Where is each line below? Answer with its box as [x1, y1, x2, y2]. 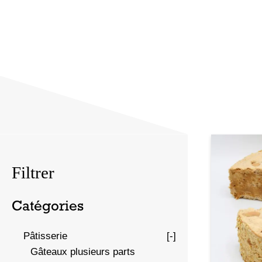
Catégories [12, 199, 84, 214]
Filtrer [12, 163, 54, 182]
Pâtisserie [23, 230, 67, 242]
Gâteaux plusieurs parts [30, 246, 135, 257]
